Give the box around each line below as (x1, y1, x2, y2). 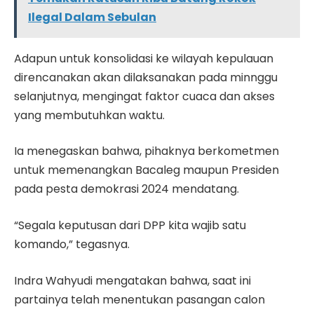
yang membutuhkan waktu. (14, 107, 165, 123)
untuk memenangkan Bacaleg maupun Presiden (14, 162, 279, 179)
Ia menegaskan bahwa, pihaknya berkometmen (14, 143, 279, 160)
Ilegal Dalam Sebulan (28, 8, 156, 25)
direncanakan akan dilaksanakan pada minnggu (14, 69, 278, 86)
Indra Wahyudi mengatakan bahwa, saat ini (14, 272, 251, 289)
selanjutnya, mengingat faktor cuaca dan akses (14, 88, 275, 104)
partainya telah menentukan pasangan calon (14, 291, 265, 308)
